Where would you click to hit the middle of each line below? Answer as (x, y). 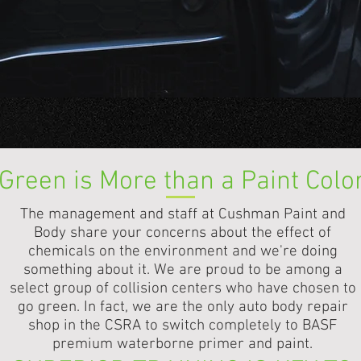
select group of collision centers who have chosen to (183, 289)
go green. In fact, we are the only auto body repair (183, 307)
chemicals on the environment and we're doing (183, 252)
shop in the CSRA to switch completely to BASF (183, 326)
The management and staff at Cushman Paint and (183, 215)
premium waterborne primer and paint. (183, 344)
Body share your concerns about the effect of (183, 233)
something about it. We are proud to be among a (183, 270)
